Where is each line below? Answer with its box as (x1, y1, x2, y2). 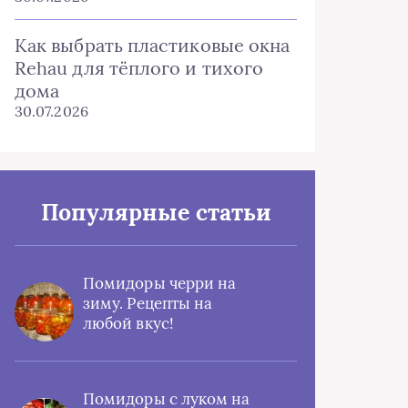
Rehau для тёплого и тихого (15, 56, 264, 79)
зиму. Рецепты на (83, 293, 213, 313)
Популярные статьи (40, 198, 271, 227)
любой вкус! (83, 313, 174, 333)
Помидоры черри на (83, 273, 237, 293)
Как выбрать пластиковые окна (15, 34, 291, 56)
